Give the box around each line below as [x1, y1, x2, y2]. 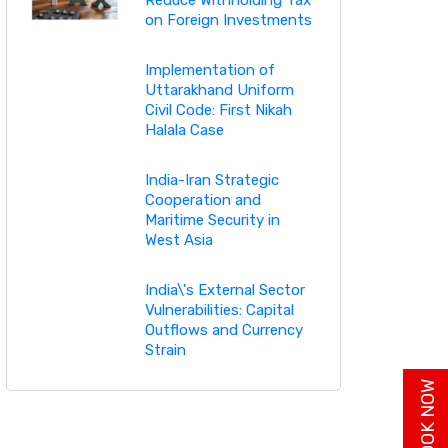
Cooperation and [144, 190, 261, 209]
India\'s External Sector [144, 280, 305, 299]
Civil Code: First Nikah [144, 100, 292, 119]
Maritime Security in [144, 210, 280, 229]
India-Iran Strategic [144, 170, 279, 189]
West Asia [144, 230, 213, 249]
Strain [144, 340, 186, 359]
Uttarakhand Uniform [144, 80, 294, 99]
